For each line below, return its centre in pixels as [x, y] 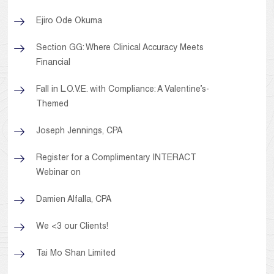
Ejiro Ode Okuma [69, 22]
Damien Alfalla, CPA [74, 200]
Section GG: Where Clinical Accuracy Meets [120, 49]
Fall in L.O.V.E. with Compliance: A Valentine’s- [123, 90]
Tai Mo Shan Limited [76, 254]
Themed [53, 105]
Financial [54, 63]
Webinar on [59, 173]
